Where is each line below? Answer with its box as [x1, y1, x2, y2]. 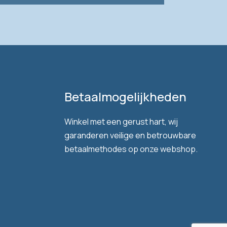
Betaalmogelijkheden [64, 88, 186, 105]
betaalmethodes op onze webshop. [64, 143, 198, 155]
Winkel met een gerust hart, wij [64, 116, 178, 127]
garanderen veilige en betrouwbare [64, 130, 196, 141]
